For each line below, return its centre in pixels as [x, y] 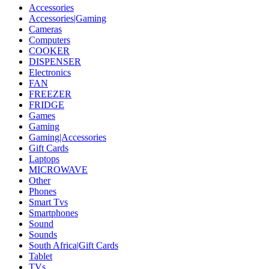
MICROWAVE [58, 170]
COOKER [49, 51]
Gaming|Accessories [68, 138]
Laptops [44, 159]
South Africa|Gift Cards [74, 246]
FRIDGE [47, 105]
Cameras [45, 29]
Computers [50, 40]
